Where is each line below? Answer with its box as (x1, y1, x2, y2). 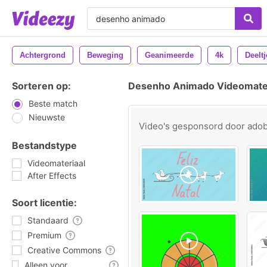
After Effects (27, 170, 76, 181)
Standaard (27, 215, 69, 225)
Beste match (29, 98, 77, 108)
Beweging (87, 51, 123, 60)
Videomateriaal (27, 158, 85, 168)
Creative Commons (27, 245, 101, 255)
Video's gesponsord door (139, 120, 247, 132)
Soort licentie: (12, 197, 77, 209)
